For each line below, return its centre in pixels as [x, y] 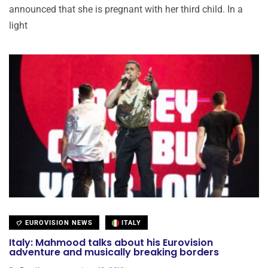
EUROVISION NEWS [58, 223]
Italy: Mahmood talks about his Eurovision [111, 243]
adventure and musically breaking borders [114, 252]
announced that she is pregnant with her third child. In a [126, 9]
